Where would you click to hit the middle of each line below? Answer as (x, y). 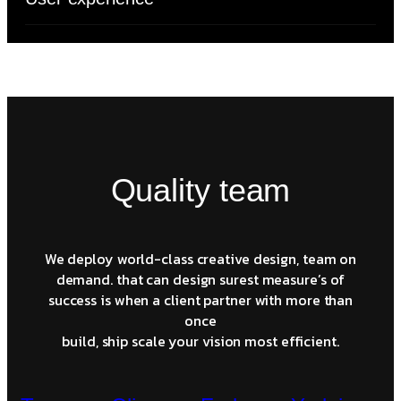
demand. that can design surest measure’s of (200, 279)
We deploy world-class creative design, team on (200, 258)
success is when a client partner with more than (200, 299)
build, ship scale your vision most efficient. (200, 341)
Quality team (200, 190)
